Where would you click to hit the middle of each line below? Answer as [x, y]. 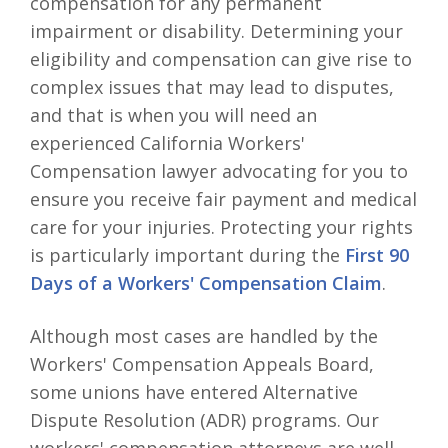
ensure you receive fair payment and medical [223, 198]
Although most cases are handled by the [204, 335]
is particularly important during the [187, 254]
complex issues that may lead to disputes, [212, 86]
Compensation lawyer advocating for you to [219, 170]
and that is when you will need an [173, 114]
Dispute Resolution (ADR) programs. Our [204, 419]
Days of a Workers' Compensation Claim [206, 282]
